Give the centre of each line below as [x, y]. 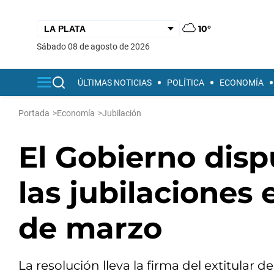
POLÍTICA [186, 83]
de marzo [90, 228]
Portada [34, 113]
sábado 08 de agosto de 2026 [96, 46]
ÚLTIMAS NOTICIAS [115, 83]
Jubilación [122, 113]
